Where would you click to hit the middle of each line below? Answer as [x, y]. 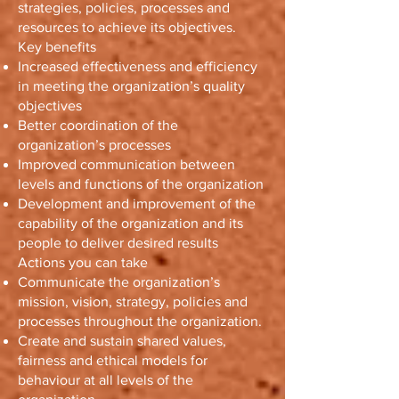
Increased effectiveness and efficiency [138, 66]
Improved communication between [126, 164]
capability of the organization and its [130, 223]
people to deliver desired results [118, 243]
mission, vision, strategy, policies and [133, 301]
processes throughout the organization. [140, 321]
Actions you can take [83, 262]
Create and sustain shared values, [122, 341]
